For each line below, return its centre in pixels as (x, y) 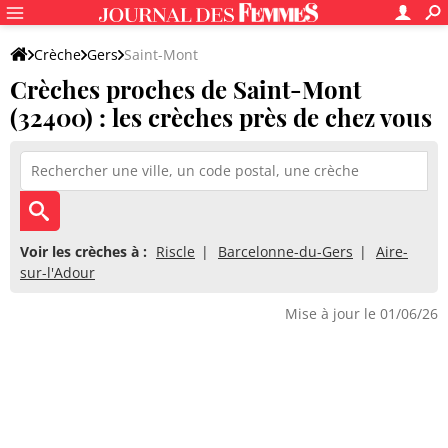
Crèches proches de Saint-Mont (185, 89)
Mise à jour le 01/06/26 (361, 313)
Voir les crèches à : (83, 251)
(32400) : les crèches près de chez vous (221, 117)
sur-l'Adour (57, 272)
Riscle (175, 251)
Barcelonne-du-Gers (285, 251)
